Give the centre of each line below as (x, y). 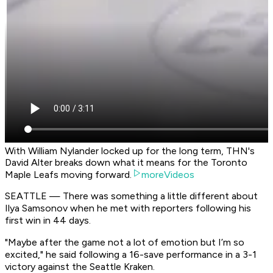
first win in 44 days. (48, 221)
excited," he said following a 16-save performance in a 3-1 (131, 255)
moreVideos (168, 175)
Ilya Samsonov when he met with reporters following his (128, 208)
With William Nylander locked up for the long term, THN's (130, 151)
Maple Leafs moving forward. (68, 175)
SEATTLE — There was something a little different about (131, 196)
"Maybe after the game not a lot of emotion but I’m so (125, 243)
